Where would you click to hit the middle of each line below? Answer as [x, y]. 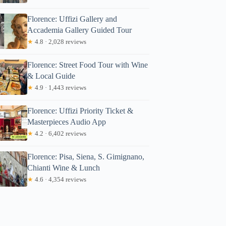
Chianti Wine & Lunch [64, 167]
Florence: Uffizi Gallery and [72, 19]
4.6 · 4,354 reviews [60, 179]
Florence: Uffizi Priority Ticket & [80, 110]
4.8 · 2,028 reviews [60, 41]
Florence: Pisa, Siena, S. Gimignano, [86, 156]
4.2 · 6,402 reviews [60, 133]
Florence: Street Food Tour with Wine [88, 65]
